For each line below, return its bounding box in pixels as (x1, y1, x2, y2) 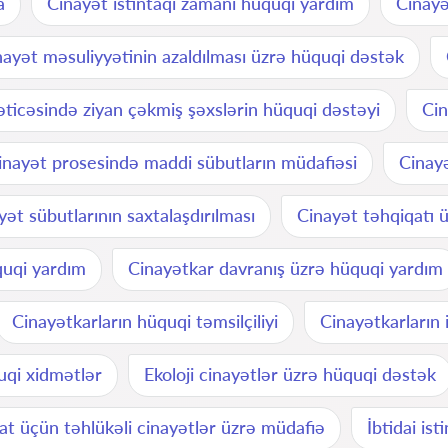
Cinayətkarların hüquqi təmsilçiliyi (12, 310, 278, 332)
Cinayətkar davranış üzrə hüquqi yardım (128, 257, 443, 279)
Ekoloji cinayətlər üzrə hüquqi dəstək (144, 363, 436, 385)
